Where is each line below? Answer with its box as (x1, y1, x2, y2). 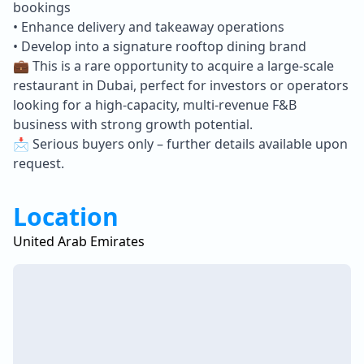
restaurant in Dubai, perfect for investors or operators (13, 76, 349, 94)
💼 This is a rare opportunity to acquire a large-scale (13, 56, 334, 75)
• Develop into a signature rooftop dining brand (13, 37, 306, 55)
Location (13, 199, 119, 233)
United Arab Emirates (13, 232, 145, 250)
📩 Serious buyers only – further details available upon (13, 134, 348, 153)
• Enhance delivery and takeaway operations (13, 17, 284, 36)
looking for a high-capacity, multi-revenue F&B (13, 95, 297, 114)
